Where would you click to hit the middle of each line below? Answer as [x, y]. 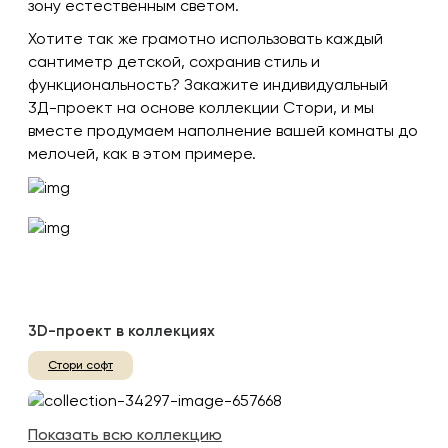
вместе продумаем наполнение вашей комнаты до [223, 132]
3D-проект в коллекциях [121, 332]
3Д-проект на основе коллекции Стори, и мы [201, 109]
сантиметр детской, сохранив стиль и [174, 63]
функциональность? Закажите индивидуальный [208, 86]
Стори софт [80, 366]
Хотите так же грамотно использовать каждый [205, 40]
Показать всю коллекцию [125, 436]
